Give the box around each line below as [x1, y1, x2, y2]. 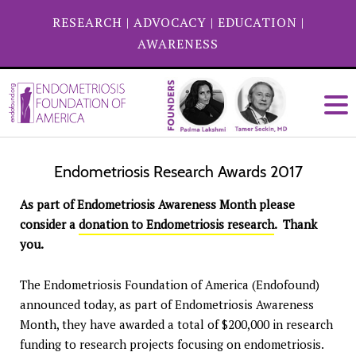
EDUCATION [217, 14, 297, 31]
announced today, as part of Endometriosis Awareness [20, 296, 314, 312]
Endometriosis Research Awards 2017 [53, 162, 303, 181]
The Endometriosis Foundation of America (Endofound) [20, 277, 319, 292]
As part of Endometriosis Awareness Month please [20, 196, 295, 212]
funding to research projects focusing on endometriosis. [20, 336, 324, 352]
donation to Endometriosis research [79, 216, 274, 232]
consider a [20, 216, 79, 232]
